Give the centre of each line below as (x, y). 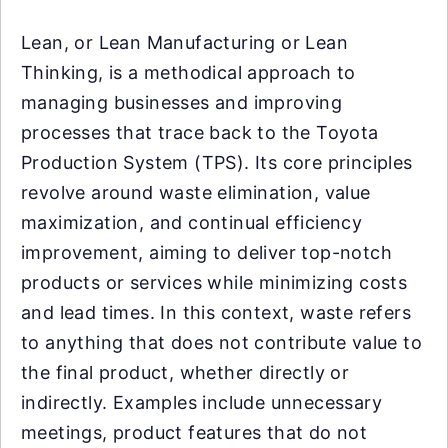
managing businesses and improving (182, 103)
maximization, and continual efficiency (192, 223)
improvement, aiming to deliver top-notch (206, 253)
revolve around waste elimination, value (196, 193)
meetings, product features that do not (194, 433)
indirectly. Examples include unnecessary (201, 403)
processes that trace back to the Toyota (200, 133)
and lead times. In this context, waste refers (216, 313)
